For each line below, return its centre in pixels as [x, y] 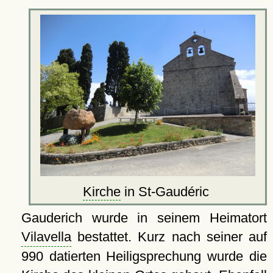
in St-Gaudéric [167, 191]
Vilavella [46, 236]
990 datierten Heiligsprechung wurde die [144, 256]
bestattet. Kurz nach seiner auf [169, 236]
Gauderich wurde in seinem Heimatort [144, 218]
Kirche [102, 191]
